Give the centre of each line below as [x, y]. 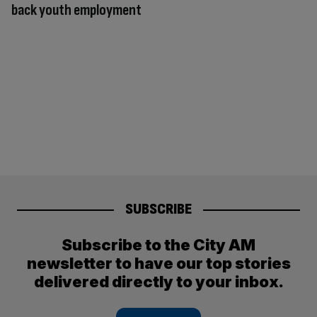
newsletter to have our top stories [158, 263]
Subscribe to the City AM [158, 244]
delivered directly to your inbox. [158, 281]
